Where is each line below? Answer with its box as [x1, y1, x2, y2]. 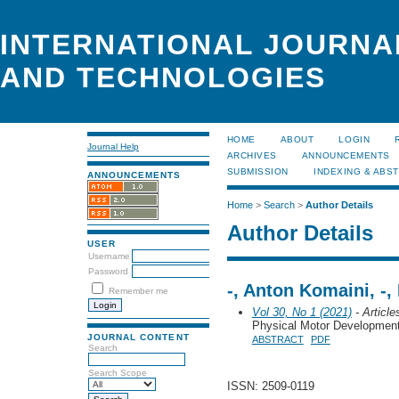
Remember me [109, 286, 168, 297]
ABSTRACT [251, 333, 304, 345]
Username [88, 251, 130, 262]
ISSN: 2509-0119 [226, 379, 314, 394]
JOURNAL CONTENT [87, 331, 190, 342]
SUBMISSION [226, 167, 289, 176]
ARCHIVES [226, 151, 277, 160]
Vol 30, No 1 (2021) [251, 305, 352, 319]
